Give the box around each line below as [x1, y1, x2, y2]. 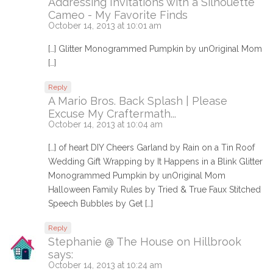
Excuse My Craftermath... [48, 107, 176, 120]
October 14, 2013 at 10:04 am [48, 119, 163, 129]
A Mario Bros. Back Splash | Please [48, 94, 227, 107]
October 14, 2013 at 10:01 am [48, 20, 161, 30]
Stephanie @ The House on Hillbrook [48, 235, 241, 248]
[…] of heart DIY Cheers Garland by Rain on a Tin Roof [48, 142, 255, 152]
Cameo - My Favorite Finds [48, 8, 188, 21]
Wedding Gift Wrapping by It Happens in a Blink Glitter [48, 156, 263, 166]
